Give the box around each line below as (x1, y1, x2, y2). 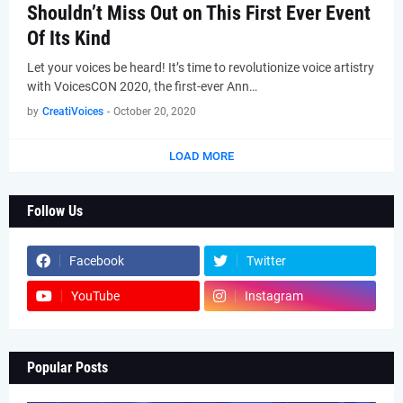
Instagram (244, 289, 303, 303)
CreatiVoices (42, 105, 103, 118)
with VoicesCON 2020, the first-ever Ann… (27, 79, 257, 94)
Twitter (246, 254, 286, 268)
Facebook (69, 254, 124, 268)
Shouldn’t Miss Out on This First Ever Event (27, 2, 371, 24)
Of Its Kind (27, 27, 111, 49)
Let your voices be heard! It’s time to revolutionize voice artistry (27, 60, 374, 75)
